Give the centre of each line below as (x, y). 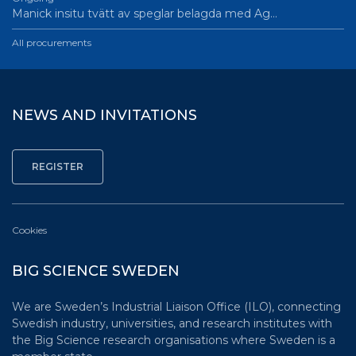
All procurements (52, 43)
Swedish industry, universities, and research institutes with (172, 323)
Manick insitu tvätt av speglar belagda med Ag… (145, 14)
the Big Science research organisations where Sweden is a (174, 340)
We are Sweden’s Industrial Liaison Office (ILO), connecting (176, 307)
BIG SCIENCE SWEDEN (96, 271)
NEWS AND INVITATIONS (104, 115)
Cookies (29, 230)
